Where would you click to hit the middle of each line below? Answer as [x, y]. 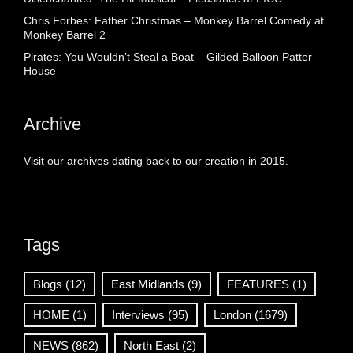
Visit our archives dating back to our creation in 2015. [156, 161]
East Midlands [148, 284]
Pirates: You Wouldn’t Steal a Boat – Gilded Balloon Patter [168, 57]
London [232, 315]
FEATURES [258, 284]
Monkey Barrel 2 [65, 35]
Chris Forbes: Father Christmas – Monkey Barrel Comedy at [174, 21]
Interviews [138, 315]
